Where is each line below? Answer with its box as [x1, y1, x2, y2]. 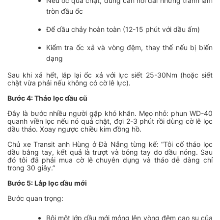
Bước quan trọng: [7, 193, 63, 202]
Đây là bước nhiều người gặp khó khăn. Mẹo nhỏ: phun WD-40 [7, 109, 213, 117]
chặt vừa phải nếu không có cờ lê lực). [7, 78, 131, 87]
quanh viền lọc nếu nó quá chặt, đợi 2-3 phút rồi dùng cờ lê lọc [7, 116, 213, 125]
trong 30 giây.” [7, 163, 55, 172]
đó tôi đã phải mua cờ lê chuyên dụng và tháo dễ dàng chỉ [7, 155, 213, 164]
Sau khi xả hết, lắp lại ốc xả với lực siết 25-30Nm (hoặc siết [7, 70, 213, 79]
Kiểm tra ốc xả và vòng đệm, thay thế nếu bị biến [46, 43, 213, 52]
